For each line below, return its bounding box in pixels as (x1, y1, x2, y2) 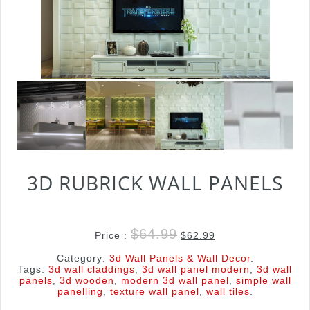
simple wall (235, 275, 291, 286)
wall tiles (206, 286, 250, 297)
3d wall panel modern (142, 264, 250, 275)
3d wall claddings (48, 264, 135, 275)
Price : (95, 230, 131, 241)
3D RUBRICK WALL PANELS (27, 170, 283, 196)
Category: (56, 253, 109, 264)
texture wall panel (109, 286, 199, 297)
